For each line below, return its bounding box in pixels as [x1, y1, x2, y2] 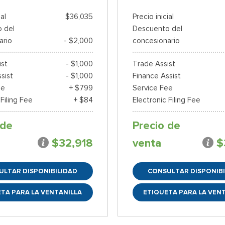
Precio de [132, 119, 180, 133]
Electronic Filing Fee [132, 95, 200, 105]
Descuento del [132, 24, 182, 34]
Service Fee [132, 83, 173, 93]
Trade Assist [132, 59, 175, 69]
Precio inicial [132, 12, 174, 22]
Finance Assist [132, 71, 181, 81]
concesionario [132, 36, 180, 46]
